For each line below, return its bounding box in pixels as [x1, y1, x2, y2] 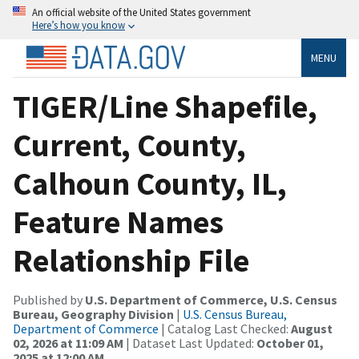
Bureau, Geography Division [13, 305, 174, 322]
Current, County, [13, 124, 246, 165]
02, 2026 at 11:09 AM [13, 334, 123, 351]
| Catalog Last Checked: [159, 320, 291, 337]
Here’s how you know [32, 18, 125, 31]
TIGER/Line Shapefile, [13, 86, 317, 127]
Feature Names [13, 201, 224, 242]
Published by [13, 291, 85, 308]
